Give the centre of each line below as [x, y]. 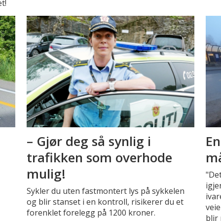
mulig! [46, 173]
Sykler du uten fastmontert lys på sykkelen [105, 191]
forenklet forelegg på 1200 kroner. [91, 213]
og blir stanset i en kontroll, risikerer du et [105, 202]
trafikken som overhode [99, 157]
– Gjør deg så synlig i [89, 141]
